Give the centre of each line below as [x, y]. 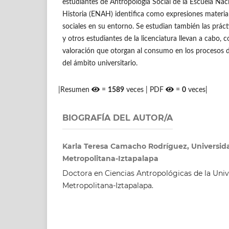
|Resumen [75, 90]
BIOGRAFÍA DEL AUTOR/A [118, 118]
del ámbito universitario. [100, 63]
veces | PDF [145, 90]
